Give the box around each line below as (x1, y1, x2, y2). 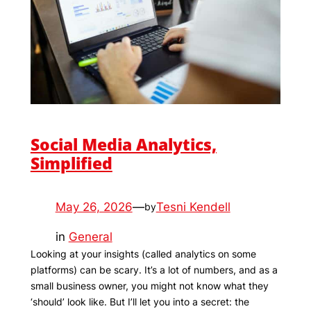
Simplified (30, 151, 112, 174)
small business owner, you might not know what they (30, 279, 269, 292)
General (68, 229, 112, 244)
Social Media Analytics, (30, 133, 217, 155)
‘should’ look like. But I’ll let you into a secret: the (30, 295, 249, 308)
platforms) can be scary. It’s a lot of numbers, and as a (30, 263, 278, 276)
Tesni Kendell (155, 199, 230, 214)
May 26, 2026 (55, 199, 133, 214)
